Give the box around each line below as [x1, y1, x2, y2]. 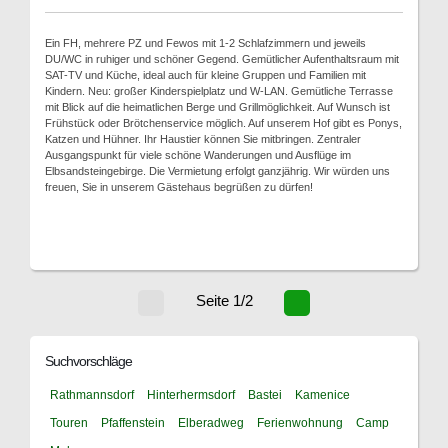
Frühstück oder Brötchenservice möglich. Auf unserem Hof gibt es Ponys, [45, 116, 402, 129]
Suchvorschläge [45, 352, 132, 369]
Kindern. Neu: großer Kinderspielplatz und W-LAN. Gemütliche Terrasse [45, 84, 393, 97]
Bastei [248, 387, 282, 402]
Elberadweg [178, 415, 244, 430]
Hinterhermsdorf [147, 387, 235, 402]
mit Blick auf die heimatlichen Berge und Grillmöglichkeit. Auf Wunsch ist [45, 100, 390, 113]
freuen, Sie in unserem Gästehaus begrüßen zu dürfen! [45, 180, 313, 193]
